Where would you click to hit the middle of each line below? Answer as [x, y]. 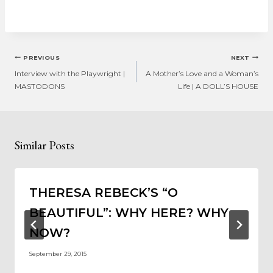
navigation [39, 75]
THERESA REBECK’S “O [104, 192]
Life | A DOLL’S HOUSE [218, 86]
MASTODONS [40, 86]
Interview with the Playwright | [70, 73]
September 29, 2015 [58, 254]
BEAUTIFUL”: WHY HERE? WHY [129, 212]
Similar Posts [44, 145]
